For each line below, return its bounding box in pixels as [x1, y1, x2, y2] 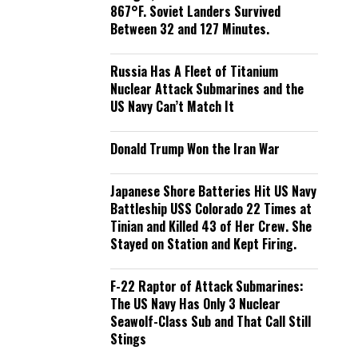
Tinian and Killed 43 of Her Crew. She [110, 217, 312, 236]
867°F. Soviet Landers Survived [110, 2, 280, 21]
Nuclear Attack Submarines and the [110, 79, 304, 98]
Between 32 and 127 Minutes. [110, 19, 269, 38]
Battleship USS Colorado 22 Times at [110, 199, 312, 218]
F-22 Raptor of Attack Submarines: [110, 276, 304, 296]
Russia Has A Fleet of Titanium [110, 62, 278, 81]
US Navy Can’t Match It [110, 97, 234, 116]
